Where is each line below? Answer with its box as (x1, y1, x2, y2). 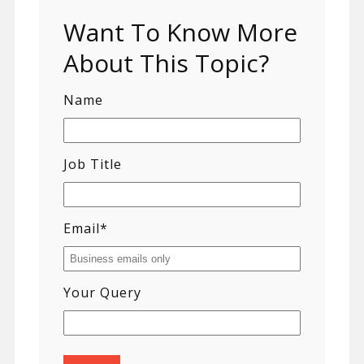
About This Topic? (63, 46, 269, 80)
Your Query (63, 284, 141, 302)
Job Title (63, 155, 122, 174)
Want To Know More (63, 15, 297, 50)
